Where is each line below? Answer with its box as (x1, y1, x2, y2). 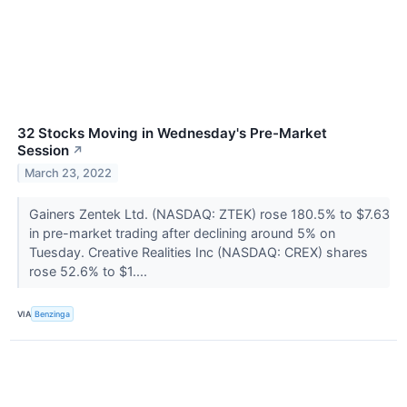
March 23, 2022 (25, 166, 113, 181)
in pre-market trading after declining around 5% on (28, 225, 335, 242)
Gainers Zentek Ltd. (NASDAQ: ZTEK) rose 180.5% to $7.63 (28, 206, 390, 223)
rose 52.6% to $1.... (28, 263, 151, 280)
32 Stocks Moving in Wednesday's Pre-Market (17, 124, 327, 143)
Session (17, 142, 69, 160)
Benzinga (35, 309, 71, 319)
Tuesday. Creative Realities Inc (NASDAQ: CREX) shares (28, 244, 368, 261)
